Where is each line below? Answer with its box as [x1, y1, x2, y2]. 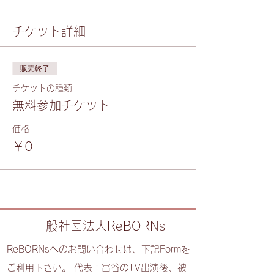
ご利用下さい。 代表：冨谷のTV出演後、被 [7, 263, 187, 273]
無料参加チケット [12, 99, 110, 112]
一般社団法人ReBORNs [34, 220, 165, 232]
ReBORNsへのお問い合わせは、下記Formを [7, 245, 190, 254]
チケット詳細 [12, 25, 86, 38]
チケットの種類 [12, 84, 72, 93]
